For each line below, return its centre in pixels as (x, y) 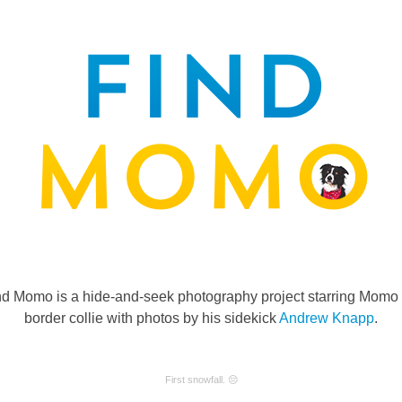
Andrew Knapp (327, 318)
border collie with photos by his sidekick (152, 318)
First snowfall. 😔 (201, 380)
